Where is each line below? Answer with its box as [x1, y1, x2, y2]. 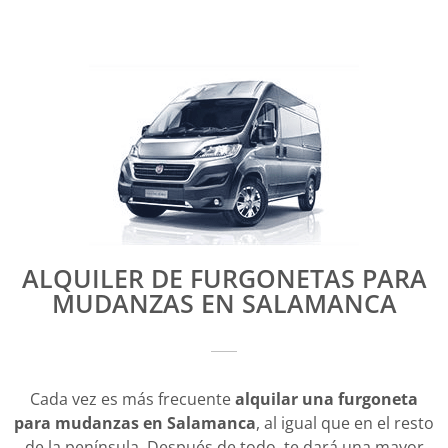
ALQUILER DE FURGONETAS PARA [21, 261, 427, 296]
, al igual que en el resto [256, 412, 434, 435]
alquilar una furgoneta [235, 388, 418, 411]
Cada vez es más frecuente [30, 388, 235, 411]
